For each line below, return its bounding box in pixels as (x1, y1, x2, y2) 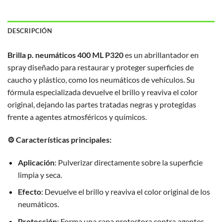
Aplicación (17, 157, 55, 167)
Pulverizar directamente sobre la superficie (57, 157, 203, 167)
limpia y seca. (17, 169, 62, 179)
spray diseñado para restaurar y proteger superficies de (7, 62, 194, 72)
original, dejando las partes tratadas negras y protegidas (7, 100, 196, 110)
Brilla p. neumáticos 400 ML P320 (7, 50, 123, 60)
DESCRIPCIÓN (7, 27, 52, 35)
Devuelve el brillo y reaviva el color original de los (44, 187, 210, 197)
